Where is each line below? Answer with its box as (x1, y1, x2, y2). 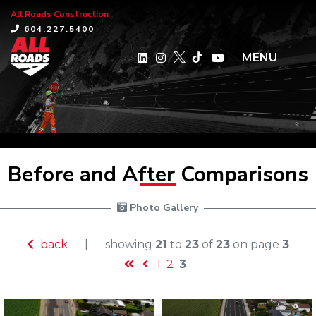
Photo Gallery (127, 201, 198, 215)
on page (230, 238, 282, 252)
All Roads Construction (11, 8, 109, 20)
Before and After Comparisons (8, 160, 308, 189)
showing (105, 238, 155, 252)
